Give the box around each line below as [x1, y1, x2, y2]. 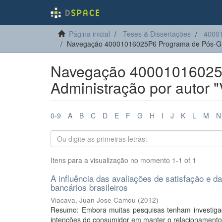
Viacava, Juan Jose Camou [51, 195, 136, 205]
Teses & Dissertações [123, 29, 191, 39]
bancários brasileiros [51, 181, 128, 193]
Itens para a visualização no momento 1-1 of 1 [51, 155, 196, 165]
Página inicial [69, 29, 110, 39]
